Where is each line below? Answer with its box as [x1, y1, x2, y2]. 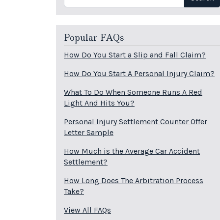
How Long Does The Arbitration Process [64, 176, 203, 186]
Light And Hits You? [64, 98, 135, 108]
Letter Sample [64, 128, 113, 137]
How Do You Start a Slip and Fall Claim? [64, 50, 206, 60]
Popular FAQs [64, 31, 124, 44]
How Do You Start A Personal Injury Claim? [64, 69, 215, 79]
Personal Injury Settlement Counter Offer [64, 117, 207, 127]
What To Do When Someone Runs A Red [64, 87, 202, 97]
